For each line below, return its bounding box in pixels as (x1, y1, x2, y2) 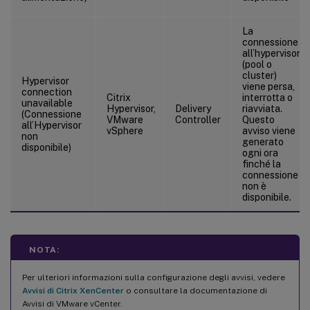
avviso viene (242, 125, 295, 136)
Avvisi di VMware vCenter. (22, 299, 122, 309)
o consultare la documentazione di (124, 286, 267, 295)
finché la (242, 158, 281, 170)
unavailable (21, 98, 73, 109)
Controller (175, 114, 221, 125)
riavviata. (242, 103, 282, 114)
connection (21, 86, 72, 98)
